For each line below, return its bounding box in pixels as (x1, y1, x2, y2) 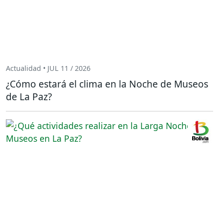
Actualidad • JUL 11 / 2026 (6, 64, 90, 73)
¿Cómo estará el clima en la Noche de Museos (6, 77, 208, 90)
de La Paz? (6, 89, 52, 103)
